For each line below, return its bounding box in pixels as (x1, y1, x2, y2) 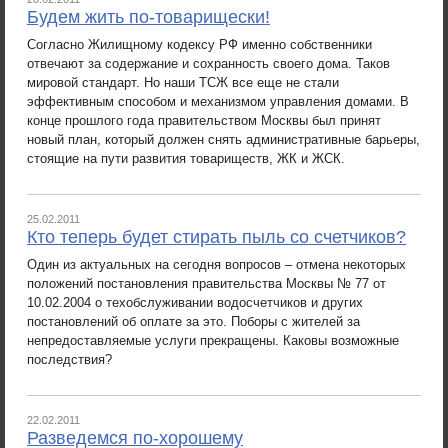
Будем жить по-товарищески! (27, 7, 270, 27)
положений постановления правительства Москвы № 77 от (27, 275, 386, 291)
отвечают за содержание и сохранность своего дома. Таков (27, 55, 390, 71)
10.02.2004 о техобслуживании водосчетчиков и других (27, 294, 363, 310)
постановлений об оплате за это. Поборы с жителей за (27, 313, 360, 329)
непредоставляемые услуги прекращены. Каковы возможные (27, 332, 399, 348)
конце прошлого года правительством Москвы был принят (27, 112, 381, 128)
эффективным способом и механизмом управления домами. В (27, 93, 409, 109)
